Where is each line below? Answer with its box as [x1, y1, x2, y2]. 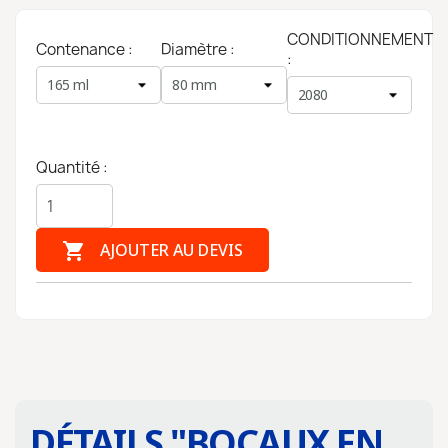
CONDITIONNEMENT [286, 29, 433, 50]
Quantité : [36, 157, 108, 178]
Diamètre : [161, 39, 236, 60]
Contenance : [36, 39, 133, 60]
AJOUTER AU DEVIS [96, 239, 243, 261]
